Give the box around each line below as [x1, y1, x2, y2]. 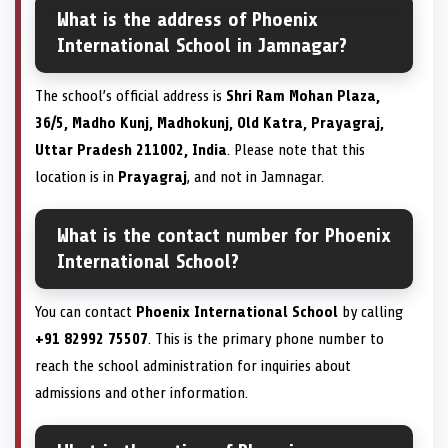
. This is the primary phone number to [148, 329, 384, 348]
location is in [35, 167, 118, 186]
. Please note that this [227, 140, 365, 159]
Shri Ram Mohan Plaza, [226, 86, 380, 105]
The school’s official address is [35, 86, 226, 105]
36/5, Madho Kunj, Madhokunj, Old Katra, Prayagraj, [35, 113, 384, 132]
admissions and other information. [35, 383, 248, 402]
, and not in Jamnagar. [187, 167, 324, 186]
